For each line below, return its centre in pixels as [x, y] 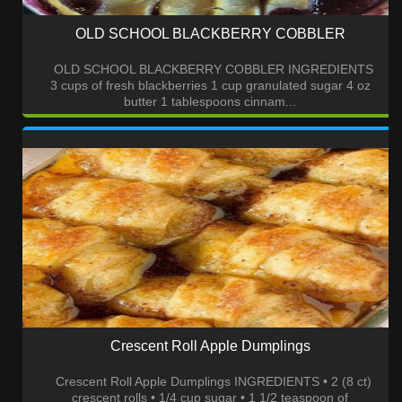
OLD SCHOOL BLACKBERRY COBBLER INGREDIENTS [210, 70]
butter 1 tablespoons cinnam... [210, 102]
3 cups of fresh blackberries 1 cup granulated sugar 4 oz [210, 86]
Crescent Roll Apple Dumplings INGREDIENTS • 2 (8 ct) [210, 382]
